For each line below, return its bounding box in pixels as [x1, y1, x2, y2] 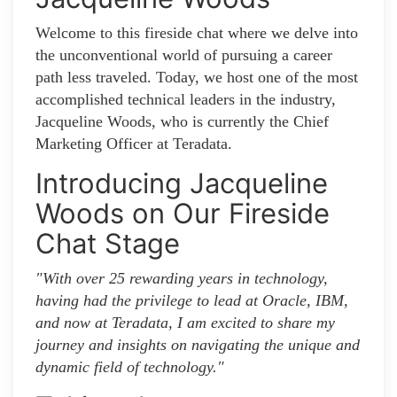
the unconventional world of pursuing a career [35, 46, 332, 65]
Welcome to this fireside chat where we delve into [35, 24, 358, 43]
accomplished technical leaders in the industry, [35, 90, 336, 109]
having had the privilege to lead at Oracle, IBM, [35, 292, 348, 310]
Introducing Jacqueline [35, 167, 328, 200]
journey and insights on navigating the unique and [35, 336, 360, 354]
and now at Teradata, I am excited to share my [35, 314, 335, 332]
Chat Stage [35, 227, 180, 261]
